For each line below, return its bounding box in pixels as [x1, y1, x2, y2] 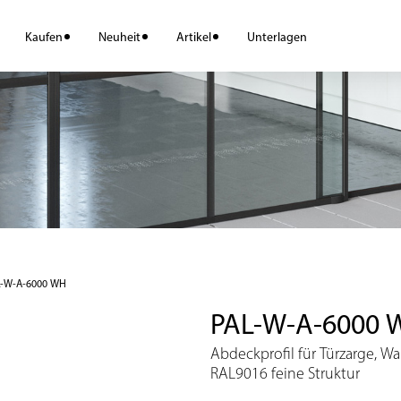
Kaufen [25, 30, 64, 45]
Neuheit [98, 30, 141, 45]
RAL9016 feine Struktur [210, 363, 361, 383]
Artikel [176, 30, 212, 45]
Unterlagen [247, 30, 308, 45]
